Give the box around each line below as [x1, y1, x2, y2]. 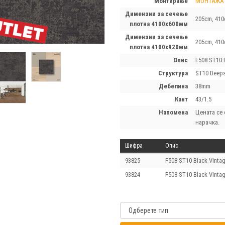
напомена [163, 108, 188, 116]
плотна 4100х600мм [129, 20, 188, 28]
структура [162, 69, 188, 77]
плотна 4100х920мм [129, 43, 188, 51]
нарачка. [195, 119, 219, 126]
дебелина [163, 82, 188, 90]
